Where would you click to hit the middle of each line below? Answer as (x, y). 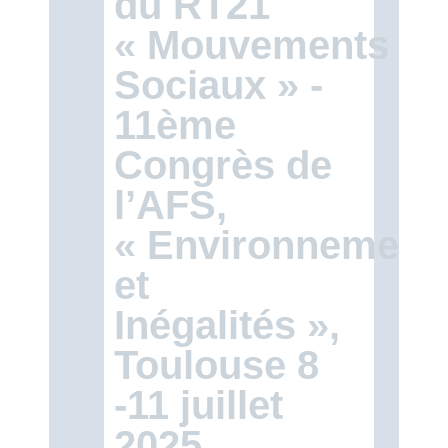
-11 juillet (198, 405)
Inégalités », (227, 325)
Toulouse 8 (216, 365)
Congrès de (223, 165)
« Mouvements (251, 45)
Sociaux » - (218, 85)
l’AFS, (170, 205)
